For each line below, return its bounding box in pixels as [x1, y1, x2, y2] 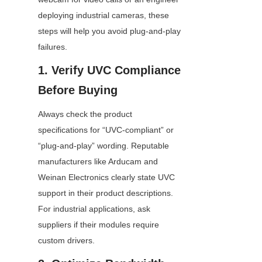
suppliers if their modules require [38, 220, 159, 230]
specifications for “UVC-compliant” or [38, 125, 174, 135]
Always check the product [38, 109, 132, 119]
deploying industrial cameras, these [38, 11, 169, 20]
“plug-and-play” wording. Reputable [38, 141, 169, 151]
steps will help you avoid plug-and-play [38, 26, 181, 36]
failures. [38, 42, 67, 52]
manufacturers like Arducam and [38, 157, 158, 167]
